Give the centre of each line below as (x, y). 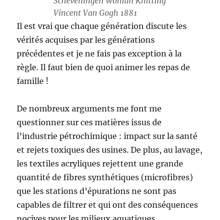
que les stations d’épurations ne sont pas (97, 191)
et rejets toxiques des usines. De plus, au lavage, (110, 150)
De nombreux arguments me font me (89, 108)
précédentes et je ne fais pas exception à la (99, 53)
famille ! (33, 81)
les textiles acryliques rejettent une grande (100, 163)
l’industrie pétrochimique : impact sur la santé (107, 136)
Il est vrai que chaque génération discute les (102, 26)
